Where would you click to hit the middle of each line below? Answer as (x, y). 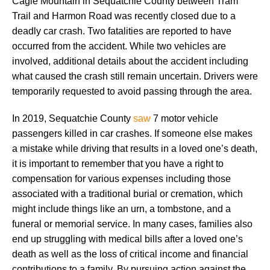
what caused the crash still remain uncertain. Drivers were (135, 76)
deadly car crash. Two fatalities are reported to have (122, 31)
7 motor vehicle (184, 118)
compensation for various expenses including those (121, 178)
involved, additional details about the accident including (130, 61)
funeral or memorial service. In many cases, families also (132, 224)
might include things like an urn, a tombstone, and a (121, 209)
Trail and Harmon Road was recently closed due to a (124, 16)
